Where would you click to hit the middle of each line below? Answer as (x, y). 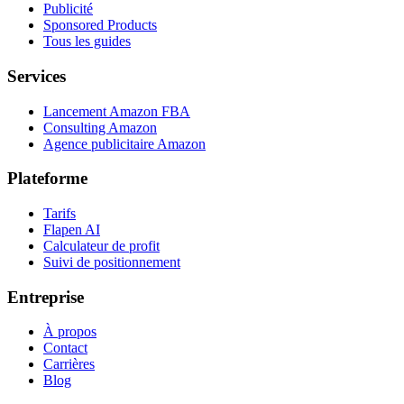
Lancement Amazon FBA (117, 111)
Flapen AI (72, 229)
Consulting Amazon (100, 127)
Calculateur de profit (101, 245)
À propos (70, 332)
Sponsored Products (100, 25)
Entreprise (46, 297)
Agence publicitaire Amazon (124, 143)
